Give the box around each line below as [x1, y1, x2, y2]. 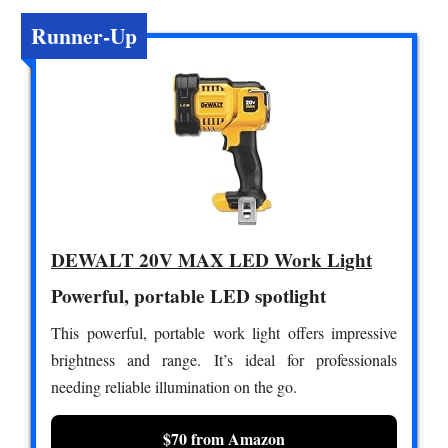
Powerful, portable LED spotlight [51, 282, 326, 311]
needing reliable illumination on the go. [51, 376, 297, 398]
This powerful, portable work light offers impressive [51, 322, 397, 344]
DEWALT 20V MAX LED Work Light [51, 246, 372, 275]
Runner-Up [31, 20, 137, 52]
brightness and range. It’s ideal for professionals [51, 349, 397, 371]
